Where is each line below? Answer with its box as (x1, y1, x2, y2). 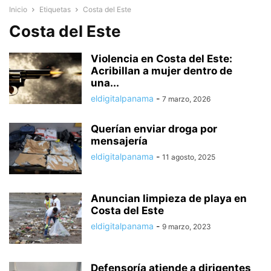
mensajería (91, 135, 148, 147)
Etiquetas (39, 5, 71, 14)
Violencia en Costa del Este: (91, 53, 232, 65)
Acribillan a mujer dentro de (91, 65, 232, 77)
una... (91, 77, 119, 89)
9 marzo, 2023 (162, 222, 211, 231)
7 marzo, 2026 (162, 94, 211, 103)
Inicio (9, 5, 27, 14)
